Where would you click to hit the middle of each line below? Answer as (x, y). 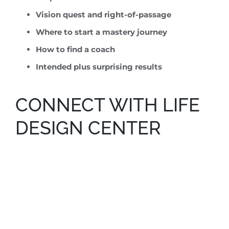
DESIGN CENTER (88, 128)
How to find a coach (75, 50)
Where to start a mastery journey (101, 32)
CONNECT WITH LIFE (108, 105)
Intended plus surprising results (99, 67)
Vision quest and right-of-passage (104, 15)
